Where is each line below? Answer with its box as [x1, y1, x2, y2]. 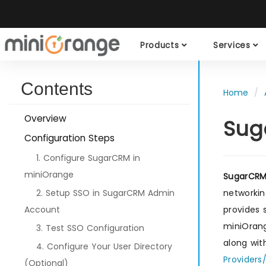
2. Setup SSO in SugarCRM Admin [36, 187, 175, 199]
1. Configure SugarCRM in [36, 152, 140, 164]
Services [213, 39, 254, 51]
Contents [21, 79, 93, 99]
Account [24, 204, 60, 216]
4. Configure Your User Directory [36, 240, 172, 252]
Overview [24, 112, 66, 125]
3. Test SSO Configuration [36, 222, 144, 234]
